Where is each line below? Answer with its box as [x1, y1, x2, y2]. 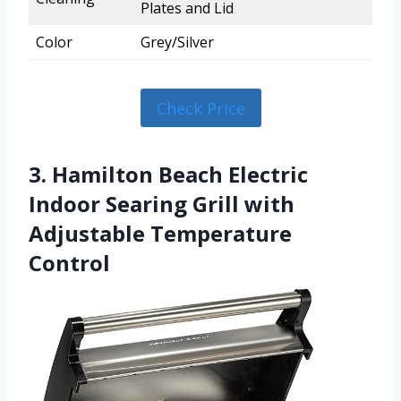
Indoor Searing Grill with [29, 188, 294, 218]
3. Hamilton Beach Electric [29, 158, 308, 189]
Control [29, 247, 110, 277]
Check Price [156, 97, 245, 119]
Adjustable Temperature [29, 218, 292, 248]
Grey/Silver [141, 32, 214, 53]
